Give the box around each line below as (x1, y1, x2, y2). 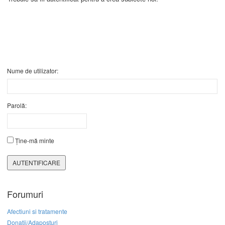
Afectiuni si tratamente (7, 207, 67, 216)
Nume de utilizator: (7, 66, 58, 75)
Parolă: (7, 101, 27, 110)
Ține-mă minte (15, 136, 54, 145)
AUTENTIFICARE (13, 158, 60, 167)
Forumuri (7, 187, 43, 201)
